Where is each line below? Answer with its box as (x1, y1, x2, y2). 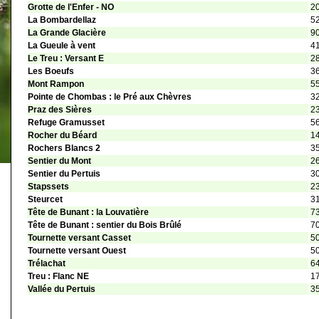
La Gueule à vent (28, 41, 95, 51)
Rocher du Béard (28, 130, 97, 141)
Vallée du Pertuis (28, 284, 95, 295)
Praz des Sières (28, 105, 92, 115)
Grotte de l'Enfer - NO (28, 2, 114, 13)
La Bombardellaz (28, 15, 96, 26)
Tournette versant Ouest (28, 246, 126, 256)
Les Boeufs (28, 66, 74, 77)
